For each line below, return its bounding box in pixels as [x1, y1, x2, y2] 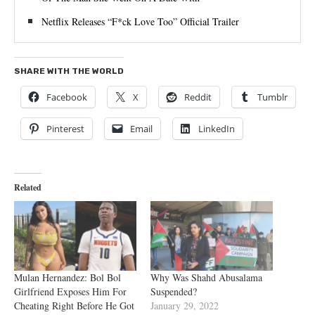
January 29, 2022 [150, 299, 219, 313]
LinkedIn [198, 122, 235, 135]
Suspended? [150, 285, 197, 299]
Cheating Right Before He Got [14, 299, 134, 313]
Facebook [46, 90, 87, 103]
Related [14, 181, 41, 193]
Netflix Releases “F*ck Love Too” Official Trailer [41, 14, 239, 28]
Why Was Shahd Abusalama [150, 271, 262, 285]
